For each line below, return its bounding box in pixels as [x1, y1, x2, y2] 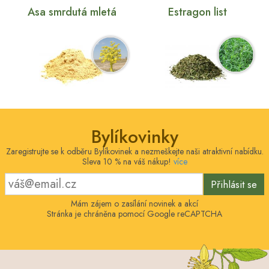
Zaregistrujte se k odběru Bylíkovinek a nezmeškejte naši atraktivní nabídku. [5, 145, 264, 158]
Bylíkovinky [91, 124, 178, 150]
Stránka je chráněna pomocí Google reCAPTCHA [47, 208, 222, 220]
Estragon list [168, 4, 227, 20]
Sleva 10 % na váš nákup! [82, 156, 174, 168]
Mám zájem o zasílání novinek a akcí [71, 198, 198, 210]
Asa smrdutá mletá [27, 4, 116, 20]
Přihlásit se [211, 177, 257, 192]
